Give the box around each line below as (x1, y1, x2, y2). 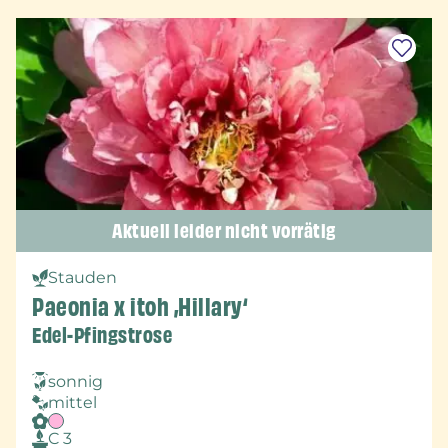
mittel (48, 393, 97, 413)
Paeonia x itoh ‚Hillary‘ (32, 289, 248, 326)
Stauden (48, 268, 117, 288)
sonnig (48, 372, 103, 392)
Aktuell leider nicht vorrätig (112, 215, 336, 246)
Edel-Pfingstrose (32, 320, 172, 352)
